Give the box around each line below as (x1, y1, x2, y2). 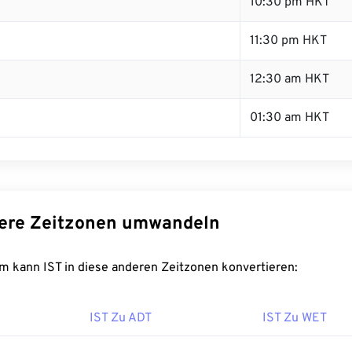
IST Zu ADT (90, 310, 152, 326)
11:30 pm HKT (250, 33, 327, 49)
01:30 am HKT (250, 110, 329, 126)
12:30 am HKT (250, 71, 329, 87)
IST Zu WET (262, 310, 327, 326)
